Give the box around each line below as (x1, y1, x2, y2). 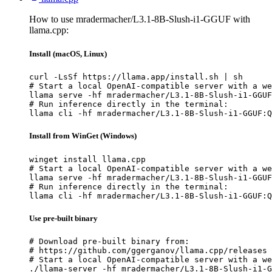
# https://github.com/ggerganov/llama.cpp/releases (29, 245, 267, 255)
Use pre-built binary (29, 213, 98, 223)
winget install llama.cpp (29, 154, 146, 164)
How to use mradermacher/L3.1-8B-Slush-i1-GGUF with (29, 13, 250, 24)
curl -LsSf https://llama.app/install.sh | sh (29, 72, 243, 82)
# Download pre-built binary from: (29, 236, 189, 246)
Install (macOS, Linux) (29, 49, 107, 59)
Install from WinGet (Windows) (29, 131, 137, 141)
